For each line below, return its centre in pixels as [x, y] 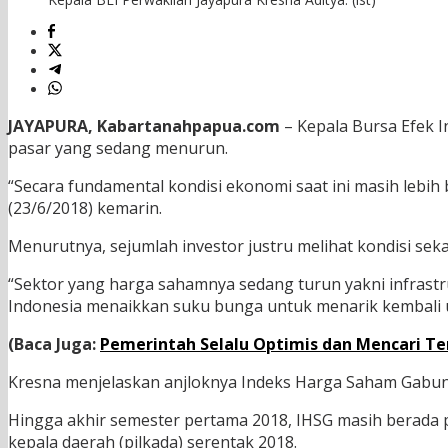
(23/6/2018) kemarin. [85, 208]
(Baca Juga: [54, 344]
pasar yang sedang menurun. [118, 148]
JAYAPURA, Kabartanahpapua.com [144, 126]
